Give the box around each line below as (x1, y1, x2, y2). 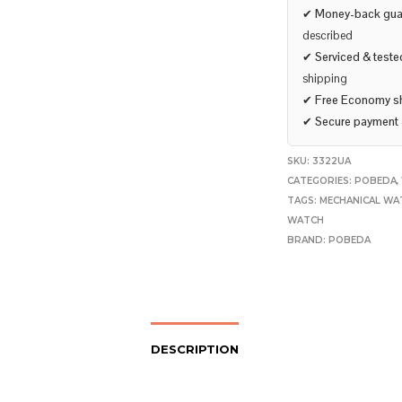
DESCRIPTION (150, 342, 239, 357)
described (302, 28, 354, 44)
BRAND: (287, 234, 329, 247)
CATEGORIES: (287, 175, 355, 188)
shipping (302, 71, 348, 87)
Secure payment (315, 114, 399, 130)
